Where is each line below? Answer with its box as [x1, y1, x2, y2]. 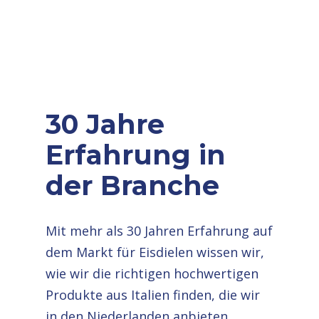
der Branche [46, 169, 220, 202]
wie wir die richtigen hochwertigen [46, 265, 259, 283]
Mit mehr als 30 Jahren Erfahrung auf [46, 222, 273, 240]
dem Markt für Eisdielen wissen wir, [46, 244, 265, 261]
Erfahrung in [46, 139, 226, 172]
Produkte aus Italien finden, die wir [46, 286, 261, 304]
